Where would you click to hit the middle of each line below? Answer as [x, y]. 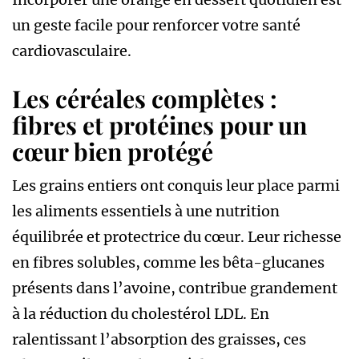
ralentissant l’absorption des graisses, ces [159, 339]
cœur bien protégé [113, 151]
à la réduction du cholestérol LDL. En [141, 313]
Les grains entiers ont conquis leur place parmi [176, 185]
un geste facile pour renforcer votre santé [156, 25]
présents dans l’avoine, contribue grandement [175, 288]
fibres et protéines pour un [159, 125]
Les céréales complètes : [145, 98]
